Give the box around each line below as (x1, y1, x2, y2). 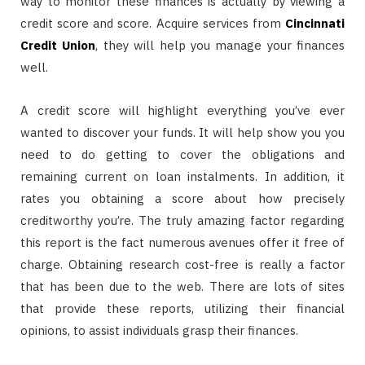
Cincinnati (285, 15, 345, 31)
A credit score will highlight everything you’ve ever (20, 103, 345, 118)
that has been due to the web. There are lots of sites (20, 279, 345, 294)
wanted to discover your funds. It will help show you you (20, 125, 345, 140)
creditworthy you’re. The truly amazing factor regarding (20, 213, 345, 228)
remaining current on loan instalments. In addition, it (20, 169, 345, 184)
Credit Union (20, 37, 96, 53)
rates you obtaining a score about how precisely (20, 191, 345, 206)
